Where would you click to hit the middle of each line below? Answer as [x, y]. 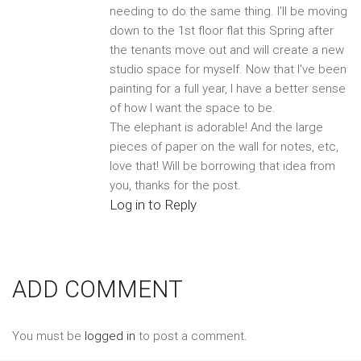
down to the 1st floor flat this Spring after [221, 30]
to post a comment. [191, 336]
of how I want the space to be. [192, 108]
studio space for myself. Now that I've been [228, 69]
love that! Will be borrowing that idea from [222, 166]
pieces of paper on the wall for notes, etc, [224, 146]
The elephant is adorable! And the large [216, 127]
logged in [110, 336]
